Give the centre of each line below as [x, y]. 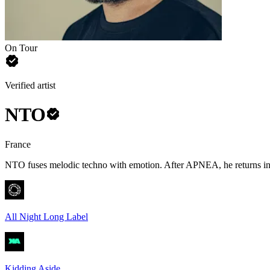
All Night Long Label [46, 216]
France [18, 144]
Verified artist [30, 85]
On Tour [21, 48]
